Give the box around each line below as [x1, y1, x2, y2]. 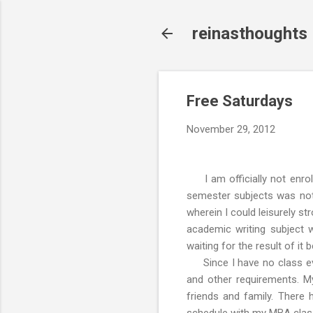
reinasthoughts [192, 24, 307, 43]
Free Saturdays [187, 92, 293, 110]
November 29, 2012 [187, 123, 275, 136]
